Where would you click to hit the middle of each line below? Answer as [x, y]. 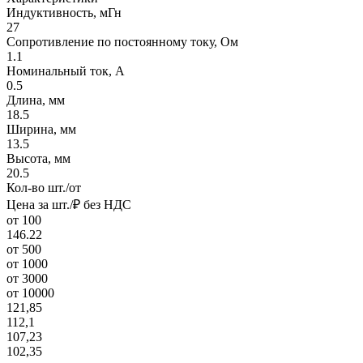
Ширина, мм [41, 129]
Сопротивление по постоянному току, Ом [122, 41]
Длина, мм [36, 100]
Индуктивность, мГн [64, 12]
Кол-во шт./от [44, 187]
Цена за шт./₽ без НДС [69, 204]
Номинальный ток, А [66, 70]
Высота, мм [38, 158]
